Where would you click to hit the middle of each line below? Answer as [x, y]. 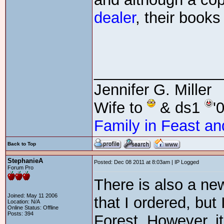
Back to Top [22, 144]
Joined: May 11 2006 [32, 195]
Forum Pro [20, 167]
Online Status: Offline [33, 207]
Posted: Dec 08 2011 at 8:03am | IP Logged [146, 162]
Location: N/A [24, 201]
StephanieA [25, 161]
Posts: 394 [20, 213]
